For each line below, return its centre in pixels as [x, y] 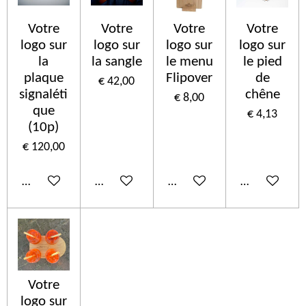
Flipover [190, 78]
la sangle [116, 61]
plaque [43, 78]
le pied [262, 61]
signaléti [44, 94]
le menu [189, 61]
